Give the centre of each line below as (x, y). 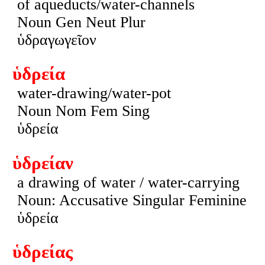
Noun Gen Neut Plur (81, 22)
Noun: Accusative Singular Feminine (132, 200)
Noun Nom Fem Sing (83, 111)
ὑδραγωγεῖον (56, 40)
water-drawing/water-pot (94, 93)
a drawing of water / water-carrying (128, 182)
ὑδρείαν (43, 163)
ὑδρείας (42, 252)
